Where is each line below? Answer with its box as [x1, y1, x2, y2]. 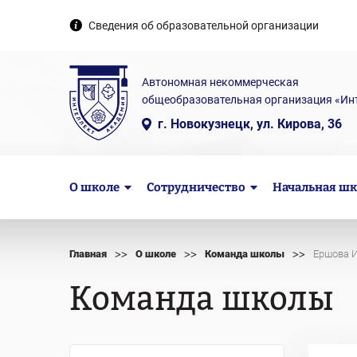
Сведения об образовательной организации [88, 19, 319, 32]
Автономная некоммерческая [142, 76, 299, 88]
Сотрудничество [146, 180, 245, 194]
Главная [69, 248, 107, 260]
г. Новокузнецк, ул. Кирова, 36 [158, 116, 342, 131]
